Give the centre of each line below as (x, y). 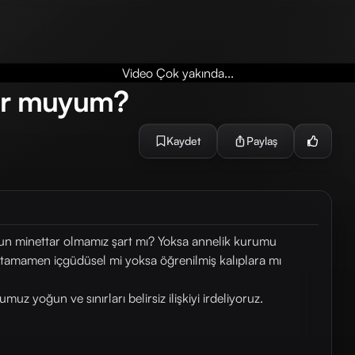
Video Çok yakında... (177, 73)
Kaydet (183, 141)
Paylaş (261, 141)
